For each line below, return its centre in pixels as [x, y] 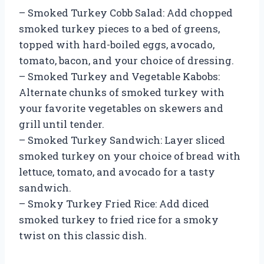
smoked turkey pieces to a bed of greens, [119, 28]
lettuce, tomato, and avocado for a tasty [117, 171]
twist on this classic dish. [83, 235]
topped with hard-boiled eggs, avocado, [117, 44]
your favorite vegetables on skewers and [121, 108]
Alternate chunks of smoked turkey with [122, 92]
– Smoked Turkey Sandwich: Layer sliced [122, 140]
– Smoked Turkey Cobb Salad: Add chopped [126, 12]
